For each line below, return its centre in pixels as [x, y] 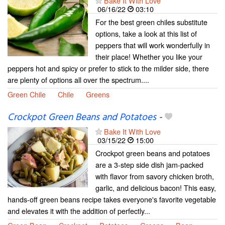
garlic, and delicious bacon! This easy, [156, 188]
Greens [98, 94]
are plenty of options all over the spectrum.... [78, 80]
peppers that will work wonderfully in [153, 45]
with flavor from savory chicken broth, [155, 176]
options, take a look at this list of [146, 34]
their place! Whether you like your [149, 57]
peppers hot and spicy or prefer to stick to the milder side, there [108, 68]
